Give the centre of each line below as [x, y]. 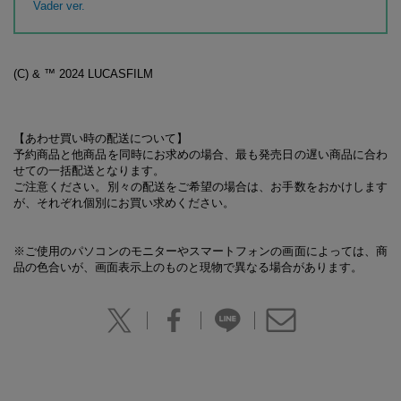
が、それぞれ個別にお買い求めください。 [124, 202]
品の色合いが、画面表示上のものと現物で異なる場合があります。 [188, 267]
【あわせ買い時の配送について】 [101, 138]
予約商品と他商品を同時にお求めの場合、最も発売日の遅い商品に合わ [200, 154]
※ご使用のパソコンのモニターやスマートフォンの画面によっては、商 [200, 251]
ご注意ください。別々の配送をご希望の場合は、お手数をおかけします [200, 186]
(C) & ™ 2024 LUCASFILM [83, 73]
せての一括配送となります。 [89, 170]
